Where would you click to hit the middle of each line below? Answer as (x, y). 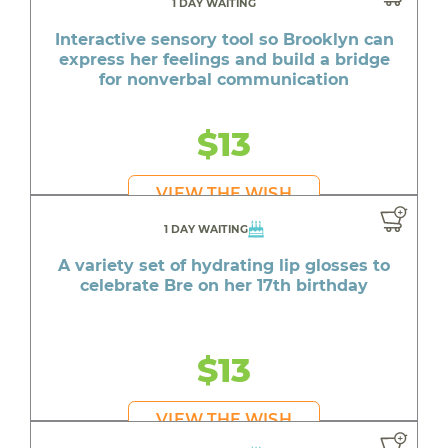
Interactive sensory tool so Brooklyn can (224, 39)
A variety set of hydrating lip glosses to (224, 266)
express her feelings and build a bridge (224, 59)
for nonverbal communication (224, 79)
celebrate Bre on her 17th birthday (224, 286)
